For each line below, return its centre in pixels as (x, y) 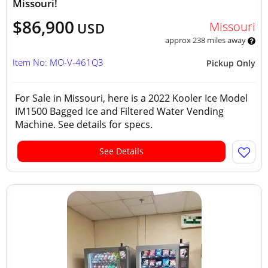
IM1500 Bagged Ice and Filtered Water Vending (119, 111)
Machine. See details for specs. (85, 124)
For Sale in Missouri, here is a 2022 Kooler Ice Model (131, 98)
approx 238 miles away (206, 40)
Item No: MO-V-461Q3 (58, 62)
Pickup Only (231, 63)
